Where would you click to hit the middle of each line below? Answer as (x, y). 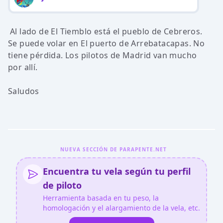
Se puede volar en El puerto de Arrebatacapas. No (107, 43)
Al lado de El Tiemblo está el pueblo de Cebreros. (106, 31)
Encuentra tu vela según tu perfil (117, 171)
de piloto (62, 185)
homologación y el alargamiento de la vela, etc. (121, 208)
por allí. (23, 67)
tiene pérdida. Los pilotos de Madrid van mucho (103, 55)
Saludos (24, 91)
